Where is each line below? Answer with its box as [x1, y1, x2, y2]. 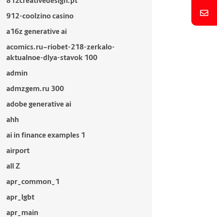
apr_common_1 [6, 177, 60, 186]
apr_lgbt [6, 192, 34, 201]
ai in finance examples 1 [6, 130, 85, 139]
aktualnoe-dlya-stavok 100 [6, 53, 97, 62]
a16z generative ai [6, 27, 67, 36]
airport [6, 146, 30, 155]
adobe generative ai [6, 99, 71, 108]
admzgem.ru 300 [6, 84, 64, 93]
